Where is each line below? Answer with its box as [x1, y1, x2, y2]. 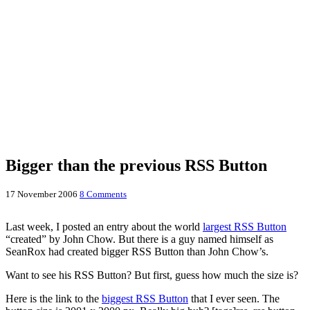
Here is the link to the [6, 292, 102, 304]
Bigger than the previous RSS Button [6, 156, 267, 174]
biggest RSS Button [102, 292, 188, 304]
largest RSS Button [203, 220, 286, 232]
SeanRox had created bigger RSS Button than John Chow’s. [6, 245, 268, 257]
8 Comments [80, 188, 127, 199]
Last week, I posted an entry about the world [6, 220, 203, 232]
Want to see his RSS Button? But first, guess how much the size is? [6, 268, 298, 281]
